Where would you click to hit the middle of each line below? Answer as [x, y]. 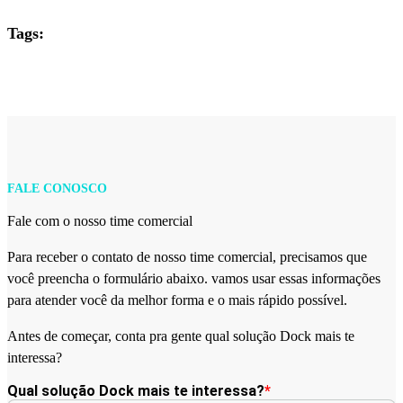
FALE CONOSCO [57, 188]
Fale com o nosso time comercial [100, 220]
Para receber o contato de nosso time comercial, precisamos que [187, 256]
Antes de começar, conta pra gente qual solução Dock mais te [181, 336]
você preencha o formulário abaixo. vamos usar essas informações [194, 278]
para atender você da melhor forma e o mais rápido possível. [177, 300]
